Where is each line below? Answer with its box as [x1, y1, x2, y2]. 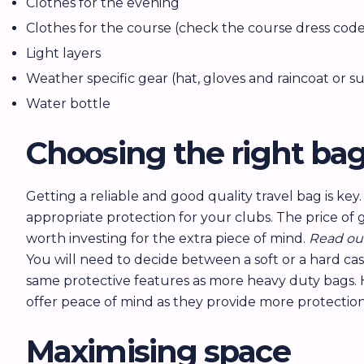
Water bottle [26, 96, 110, 111]
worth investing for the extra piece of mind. [26, 231, 309, 246]
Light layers [26, 45, 101, 61]
